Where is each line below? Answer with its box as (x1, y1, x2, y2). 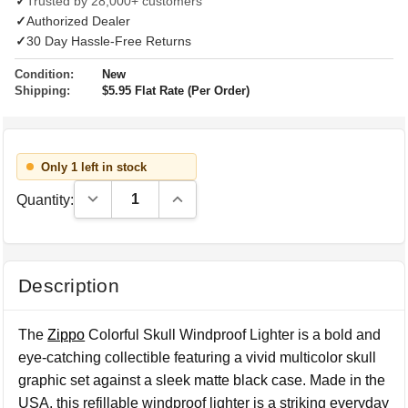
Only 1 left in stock (41, 159, 148, 174)
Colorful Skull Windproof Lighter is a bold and (85, 327, 382, 342)
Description (18, 275, 119, 296)
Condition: (15, 67, 74, 81)
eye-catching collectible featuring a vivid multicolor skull (18, 350, 377, 365)
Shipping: (15, 84, 70, 97)
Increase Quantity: (168, 189, 285, 204)
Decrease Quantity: (83, 189, 208, 204)
